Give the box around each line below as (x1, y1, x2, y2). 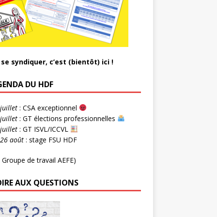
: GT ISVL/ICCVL (17, 124, 70, 134)
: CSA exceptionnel (17, 103, 79, 112)
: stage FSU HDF (23, 135, 77, 144)
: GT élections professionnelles (17, 113, 117, 123)
